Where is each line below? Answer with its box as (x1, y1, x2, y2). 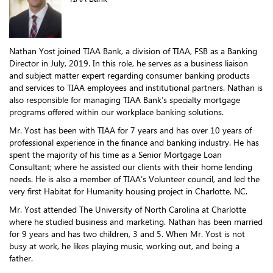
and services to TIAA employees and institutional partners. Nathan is (9, 82, 263, 94)
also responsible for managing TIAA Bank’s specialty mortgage (9, 94, 240, 106)
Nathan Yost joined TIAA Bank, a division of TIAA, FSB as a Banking (9, 45, 257, 57)
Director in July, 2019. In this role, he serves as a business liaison (9, 57, 248, 69)
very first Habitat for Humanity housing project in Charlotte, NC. (9, 185, 247, 197)
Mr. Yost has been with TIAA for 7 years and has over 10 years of (9, 124, 252, 136)
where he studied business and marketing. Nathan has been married (9, 216, 263, 228)
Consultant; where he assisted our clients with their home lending (9, 161, 252, 173)
